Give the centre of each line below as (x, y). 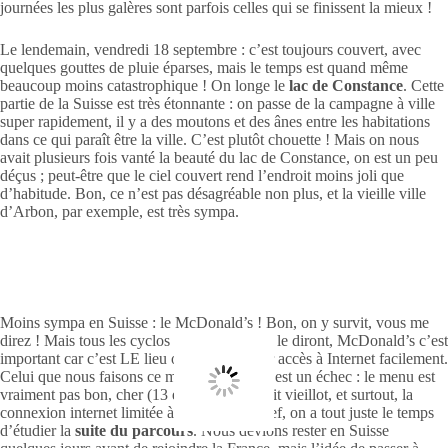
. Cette (423, 85)
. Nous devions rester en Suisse (291, 430)
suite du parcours (132, 430)
